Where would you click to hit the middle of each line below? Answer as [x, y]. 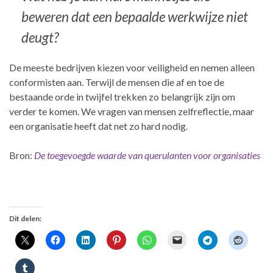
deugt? [40, 38]
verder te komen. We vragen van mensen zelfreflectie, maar [132, 112]
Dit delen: [25, 219]
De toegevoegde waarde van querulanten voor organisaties [147, 155]
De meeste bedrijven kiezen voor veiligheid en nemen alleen [132, 68]
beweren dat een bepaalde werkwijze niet [135, 17]
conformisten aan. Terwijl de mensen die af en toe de [117, 82]
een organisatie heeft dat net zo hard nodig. [98, 126]
